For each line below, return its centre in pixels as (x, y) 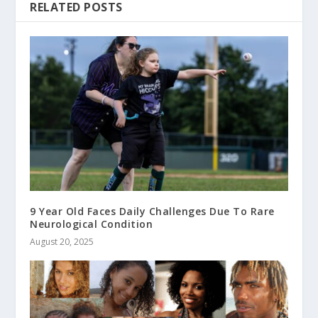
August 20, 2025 (62, 242)
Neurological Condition (92, 224)
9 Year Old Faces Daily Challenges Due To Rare (152, 212)
